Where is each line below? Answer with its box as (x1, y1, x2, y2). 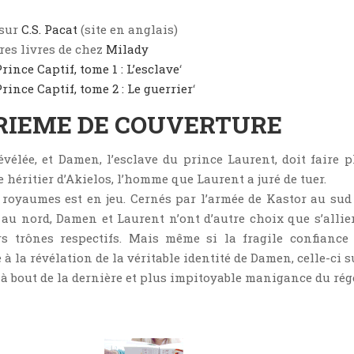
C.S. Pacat (21, 21, 77, 37)
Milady (106, 41, 149, 57)
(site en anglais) (77, 21, 178, 37)
